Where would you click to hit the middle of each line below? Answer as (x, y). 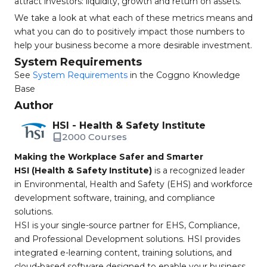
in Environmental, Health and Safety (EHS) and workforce (133, 184)
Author (34, 105)
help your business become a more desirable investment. (133, 45)
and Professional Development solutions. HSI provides (127, 239)
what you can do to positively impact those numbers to (130, 32)
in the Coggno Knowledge (184, 75)
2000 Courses (94, 137)
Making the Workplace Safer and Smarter (109, 157)
